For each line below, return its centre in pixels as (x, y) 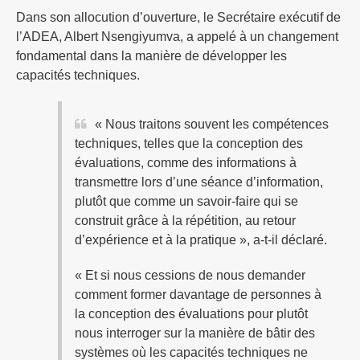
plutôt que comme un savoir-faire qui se (186, 201)
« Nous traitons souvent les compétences (212, 124)
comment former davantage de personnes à (198, 294)
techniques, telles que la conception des (189, 143)
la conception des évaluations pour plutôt (191, 313)
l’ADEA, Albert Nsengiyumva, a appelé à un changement (177, 36)
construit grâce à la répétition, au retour (185, 220)
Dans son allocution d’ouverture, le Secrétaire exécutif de (178, 17)
